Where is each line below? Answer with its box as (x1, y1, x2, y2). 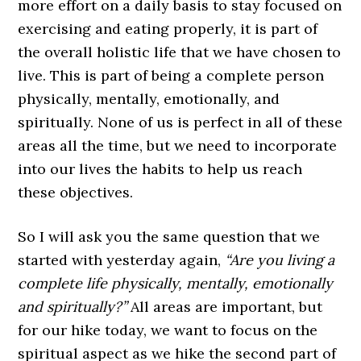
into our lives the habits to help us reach (18, 160, 303, 178)
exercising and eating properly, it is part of (18, 19, 318, 38)
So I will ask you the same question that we (18, 227, 321, 246)
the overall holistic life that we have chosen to (18, 43, 342, 61)
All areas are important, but (127, 297, 323, 316)
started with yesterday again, (18, 251, 226, 269)
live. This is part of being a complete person (18, 66, 325, 85)
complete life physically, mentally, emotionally (18, 274, 334, 293)
